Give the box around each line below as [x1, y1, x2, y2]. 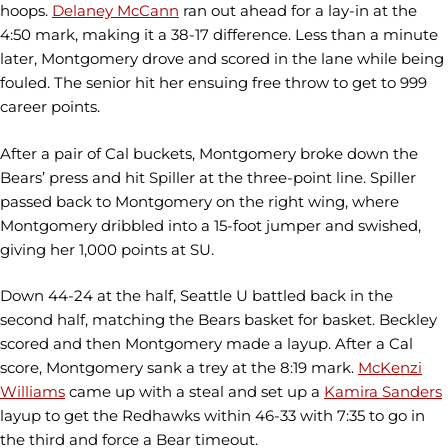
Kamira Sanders [324, 382, 442, 402]
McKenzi [358, 358, 422, 378]
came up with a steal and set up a [65, 382, 324, 402]
